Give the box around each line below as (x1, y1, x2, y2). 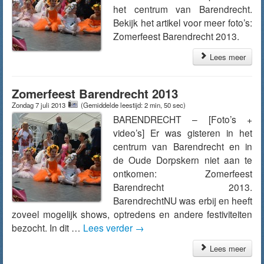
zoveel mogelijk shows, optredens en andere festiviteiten (12, 207, 252, 220)
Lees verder (83, 221, 135, 234)
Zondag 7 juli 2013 (12, 100, 67, 110)
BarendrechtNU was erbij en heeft (113, 194, 252, 207)
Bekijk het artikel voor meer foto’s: (113, 16, 252, 29)
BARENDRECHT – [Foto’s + (113, 113, 252, 126)
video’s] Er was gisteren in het (113, 126, 252, 139)
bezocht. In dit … (12, 221, 83, 234)
